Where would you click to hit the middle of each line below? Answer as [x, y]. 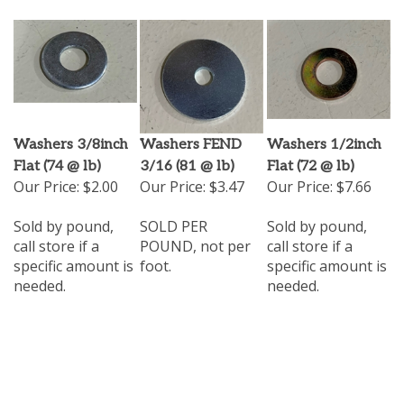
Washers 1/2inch [324, 138]
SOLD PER [174, 219]
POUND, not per [195, 239]
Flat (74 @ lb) [57, 159]
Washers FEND [191, 138]
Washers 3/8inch [71, 138]
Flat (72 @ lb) [311, 159]
